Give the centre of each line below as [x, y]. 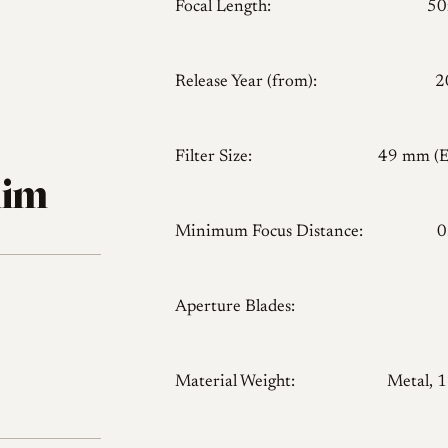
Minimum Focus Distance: [268, 233]
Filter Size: [213, 158]
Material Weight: [234, 383]
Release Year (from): [245, 83]
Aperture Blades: [234, 308]
